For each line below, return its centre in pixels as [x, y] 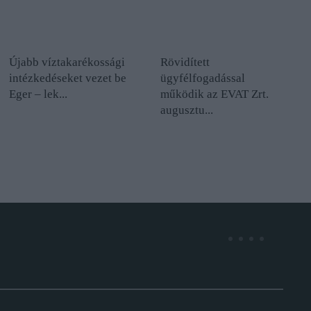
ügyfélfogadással [202, 78]
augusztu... [186, 110]
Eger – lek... [39, 94]
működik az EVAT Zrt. [214, 94]
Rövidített [185, 62]
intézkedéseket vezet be [68, 78]
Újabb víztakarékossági [67, 62]
